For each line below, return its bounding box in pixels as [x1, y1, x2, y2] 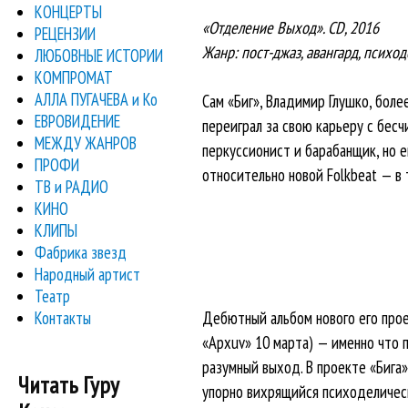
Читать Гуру [18, 370, 119, 401]
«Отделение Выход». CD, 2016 [201, 15, 379, 38]
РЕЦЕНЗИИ [35, 22, 97, 45]
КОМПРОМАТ [35, 66, 114, 88]
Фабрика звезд [35, 240, 127, 263]
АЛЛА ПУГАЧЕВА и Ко [35, 87, 158, 110]
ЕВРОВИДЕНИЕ [35, 109, 121, 132]
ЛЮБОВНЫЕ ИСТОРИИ [35, 44, 164, 66]
